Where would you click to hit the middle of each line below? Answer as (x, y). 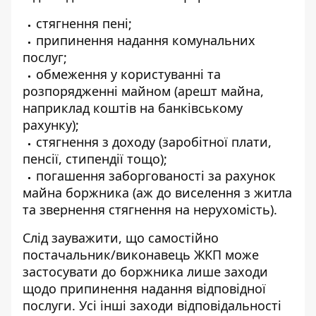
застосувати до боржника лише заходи (145, 272)
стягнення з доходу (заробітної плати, (154, 142)
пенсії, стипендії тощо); (95, 159)
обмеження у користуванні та (128, 74)
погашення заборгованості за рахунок (156, 176)
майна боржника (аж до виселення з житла (157, 193)
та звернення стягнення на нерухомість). (150, 209)
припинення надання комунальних (146, 40)
